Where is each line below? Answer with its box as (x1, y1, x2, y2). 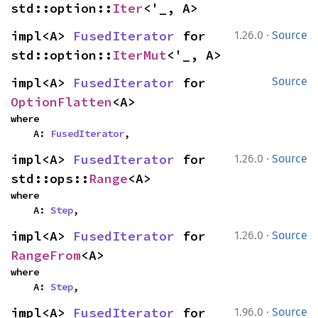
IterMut (112, 47, 167, 63)
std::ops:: (11, 170, 89, 187)
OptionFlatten (11, 94, 112, 110)
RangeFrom (11, 247, 81, 263)
